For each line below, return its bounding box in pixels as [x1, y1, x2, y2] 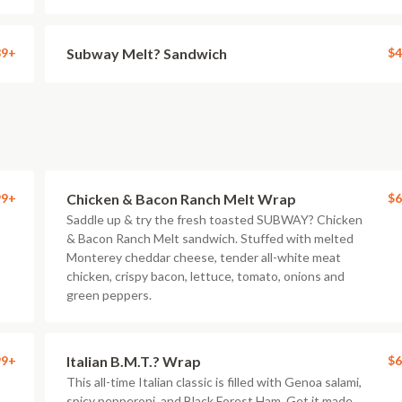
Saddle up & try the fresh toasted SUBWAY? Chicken [66, 212, 363, 227]
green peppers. [66, 287, 152, 302]
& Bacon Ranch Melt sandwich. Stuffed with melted [66, 231, 354, 246]
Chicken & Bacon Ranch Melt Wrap [66, 190, 296, 207]
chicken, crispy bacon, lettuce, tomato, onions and [66, 268, 345, 284]
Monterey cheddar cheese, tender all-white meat [66, 249, 341, 265]
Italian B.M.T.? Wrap [66, 353, 201, 370]
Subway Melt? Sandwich [66, 45, 227, 62]
